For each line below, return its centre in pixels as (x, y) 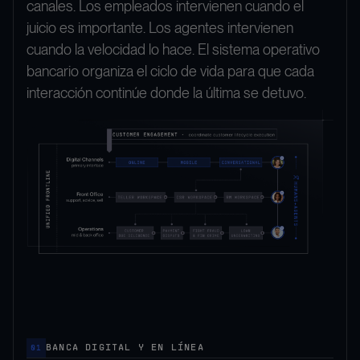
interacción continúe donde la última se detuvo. (166, 93)
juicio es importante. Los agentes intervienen (160, 28)
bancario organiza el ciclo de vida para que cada (170, 72)
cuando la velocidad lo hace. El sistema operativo (173, 50)
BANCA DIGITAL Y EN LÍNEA (125, 348)
